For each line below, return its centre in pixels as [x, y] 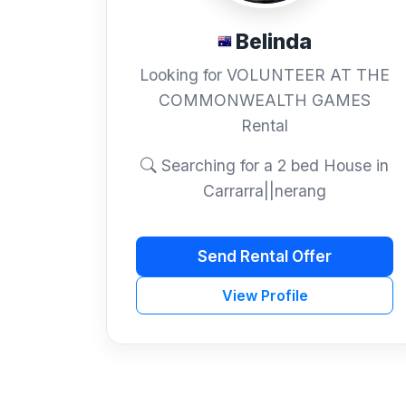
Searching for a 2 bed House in [273, 166]
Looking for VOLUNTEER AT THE [265, 75]
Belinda [274, 41]
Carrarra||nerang [265, 191]
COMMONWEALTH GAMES [265, 101]
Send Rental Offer [265, 256]
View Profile [265, 296]
